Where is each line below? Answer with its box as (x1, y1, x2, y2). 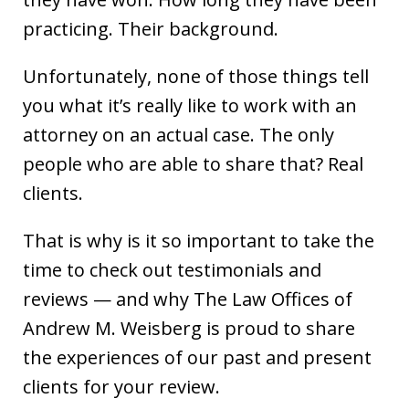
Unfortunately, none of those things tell (23, 63, 369, 89)
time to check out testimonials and (23, 257, 321, 282)
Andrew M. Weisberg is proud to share (23, 315, 355, 341)
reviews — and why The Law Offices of (23, 286, 352, 311)
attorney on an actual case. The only (23, 121, 334, 147)
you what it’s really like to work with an (23, 92, 357, 118)
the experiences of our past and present (23, 344, 372, 370)
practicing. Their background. (23, 16, 278, 41)
